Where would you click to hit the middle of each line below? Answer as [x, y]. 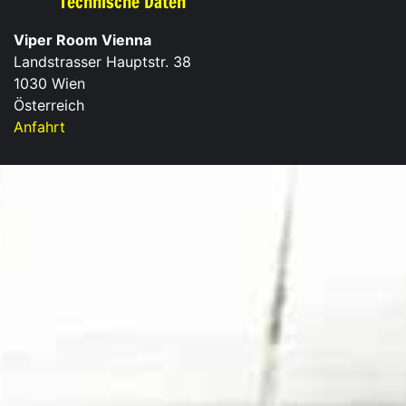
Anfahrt [39, 126]
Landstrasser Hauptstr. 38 [102, 61]
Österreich [49, 105]
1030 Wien [49, 83]
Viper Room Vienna [82, 39]
